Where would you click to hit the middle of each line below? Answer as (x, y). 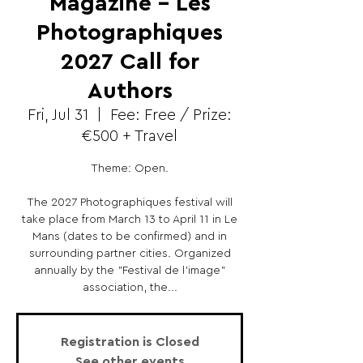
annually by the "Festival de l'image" (130, 271)
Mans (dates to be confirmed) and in (130, 237)
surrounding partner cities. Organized (130, 254)
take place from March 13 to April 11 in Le (130, 220)
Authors (130, 91)
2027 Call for (130, 62)
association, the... (130, 288)
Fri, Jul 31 (58, 115)
